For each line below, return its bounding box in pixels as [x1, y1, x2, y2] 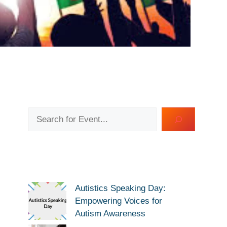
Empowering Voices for [75, 196, 162, 206]
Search [28, 108, 55, 118]
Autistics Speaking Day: [75, 183, 166, 193]
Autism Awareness [75, 209, 145, 218]
